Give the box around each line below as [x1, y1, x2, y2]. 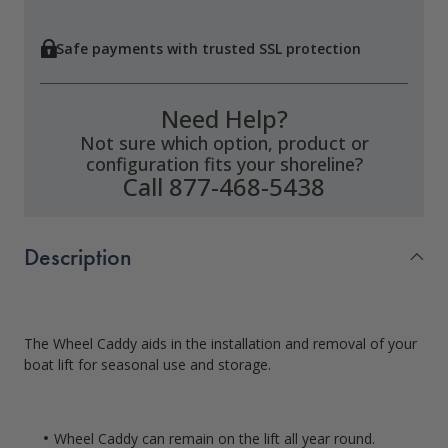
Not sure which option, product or [79, 130, 369, 155]
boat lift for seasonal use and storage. [24, 354, 275, 374]
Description [24, 240, 132, 272]
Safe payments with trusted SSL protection [56, 38, 361, 58]
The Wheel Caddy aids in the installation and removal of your [24, 333, 417, 353]
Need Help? [160, 101, 288, 135]
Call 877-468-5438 [123, 169, 325, 203]
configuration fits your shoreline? [85, 151, 363, 176]
